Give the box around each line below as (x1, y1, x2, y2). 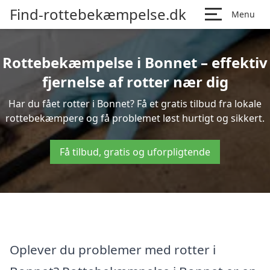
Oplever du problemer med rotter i (10, 240, 216, 258)
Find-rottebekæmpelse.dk (10, 4, 186, 24)
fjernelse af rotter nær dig (42, 72, 228, 92)
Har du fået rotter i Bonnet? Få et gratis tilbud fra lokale (8, 97, 262, 110)
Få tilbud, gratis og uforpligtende (60, 145, 210, 159)
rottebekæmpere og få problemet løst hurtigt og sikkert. (5, 111, 265, 125)
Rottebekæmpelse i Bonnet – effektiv (2, 52, 268, 72)
